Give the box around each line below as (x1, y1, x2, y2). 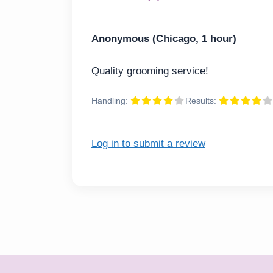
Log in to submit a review (91, 137, 205, 149)
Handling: (91, 96, 130, 106)
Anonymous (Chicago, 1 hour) (91, 33, 236, 45)
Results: (185, 96, 219, 106)
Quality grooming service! (91, 65, 208, 77)
